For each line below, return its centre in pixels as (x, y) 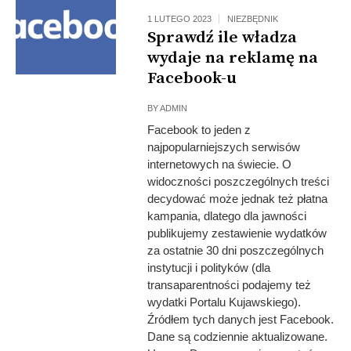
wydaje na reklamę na (233, 58)
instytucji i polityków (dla (209, 268)
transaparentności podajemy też (230, 285)
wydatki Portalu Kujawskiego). (224, 302)
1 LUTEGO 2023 (180, 19)
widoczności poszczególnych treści (239, 181)
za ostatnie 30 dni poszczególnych (236, 250)
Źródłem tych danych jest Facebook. (241, 319)
